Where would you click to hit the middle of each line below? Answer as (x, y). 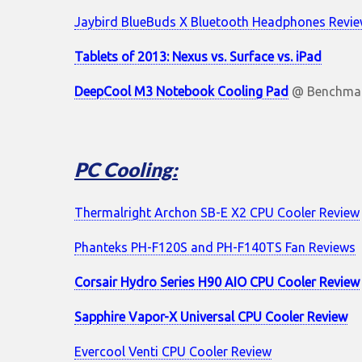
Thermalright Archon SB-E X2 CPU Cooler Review (217, 213)
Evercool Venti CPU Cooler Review (173, 352)
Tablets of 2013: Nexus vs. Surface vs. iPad (198, 57)
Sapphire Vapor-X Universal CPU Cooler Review (211, 317)
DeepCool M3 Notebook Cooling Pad (181, 92)
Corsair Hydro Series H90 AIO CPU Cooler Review (217, 282)
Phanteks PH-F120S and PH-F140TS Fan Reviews (215, 248)
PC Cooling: (126, 170)
